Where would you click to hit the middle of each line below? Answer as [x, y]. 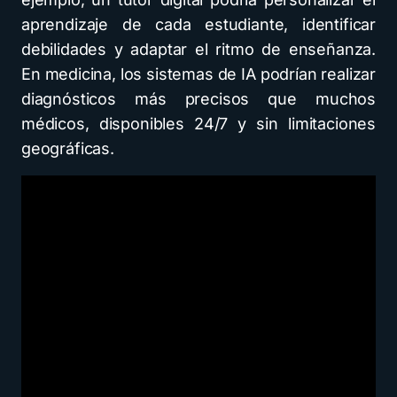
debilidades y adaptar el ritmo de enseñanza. [198, 49]
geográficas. [68, 148]
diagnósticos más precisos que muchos [198, 99]
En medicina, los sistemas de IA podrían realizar [198, 74]
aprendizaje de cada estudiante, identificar [198, 24]
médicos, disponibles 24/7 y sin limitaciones [198, 124]
